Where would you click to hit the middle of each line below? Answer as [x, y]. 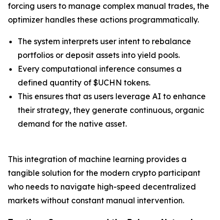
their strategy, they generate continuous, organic [111, 110]
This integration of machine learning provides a [97, 159]
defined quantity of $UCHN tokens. [84, 82]
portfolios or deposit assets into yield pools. [99, 55]
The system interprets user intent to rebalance [104, 41]
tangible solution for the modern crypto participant [104, 173]
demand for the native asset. [72, 124]
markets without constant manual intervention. [96, 200]
